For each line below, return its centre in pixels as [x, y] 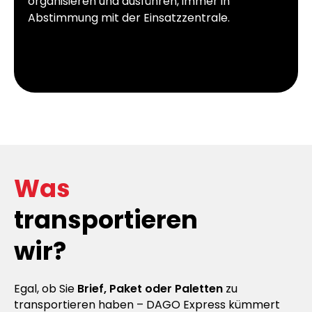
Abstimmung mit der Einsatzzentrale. [129, 17]
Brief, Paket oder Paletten [150, 288]
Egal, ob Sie [46, 288]
